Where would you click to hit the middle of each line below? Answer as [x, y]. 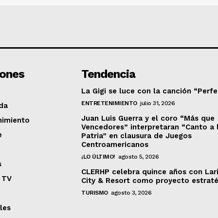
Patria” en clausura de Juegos [137, 136]
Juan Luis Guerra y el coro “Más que [148, 118]
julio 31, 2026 [158, 103]
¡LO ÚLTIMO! [98, 157]
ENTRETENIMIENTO [109, 103]
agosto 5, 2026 [139, 157]
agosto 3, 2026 [131, 193]
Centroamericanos [115, 145]
